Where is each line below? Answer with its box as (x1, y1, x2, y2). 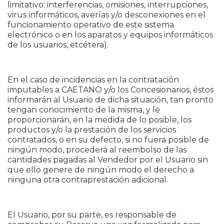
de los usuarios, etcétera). (7, 40, 108, 49)
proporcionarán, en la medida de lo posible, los (7, 115, 191, 124)
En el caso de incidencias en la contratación (7, 75, 179, 84)
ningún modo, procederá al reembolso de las (7, 145, 186, 154)
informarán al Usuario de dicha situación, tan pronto (7, 95, 213, 104)
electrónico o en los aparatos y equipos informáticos (7, 30, 213, 39)
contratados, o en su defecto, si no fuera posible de (7, 135, 209, 144)
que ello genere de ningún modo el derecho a (7, 165, 194, 174)
